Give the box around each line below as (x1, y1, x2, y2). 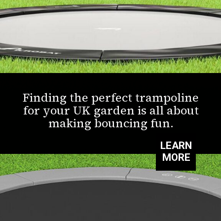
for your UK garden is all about (23, 102, 199, 119)
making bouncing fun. (48, 115, 174, 132)
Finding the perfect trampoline (23, 89, 199, 106)
